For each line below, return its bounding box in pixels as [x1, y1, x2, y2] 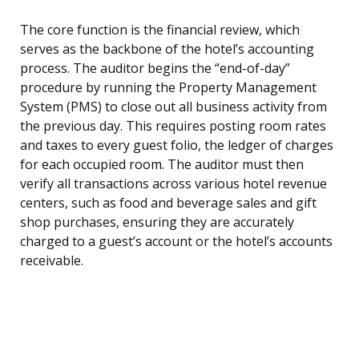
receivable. [20, 252, 83, 270]
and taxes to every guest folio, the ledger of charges [20, 136, 333, 155]
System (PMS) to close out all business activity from [20, 98, 327, 116]
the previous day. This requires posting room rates [20, 117, 326, 135]
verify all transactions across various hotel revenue [20, 175, 327, 193]
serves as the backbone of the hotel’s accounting [20, 40, 314, 58]
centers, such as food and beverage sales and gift [20, 194, 317, 212]
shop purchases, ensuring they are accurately [20, 213, 294, 232]
